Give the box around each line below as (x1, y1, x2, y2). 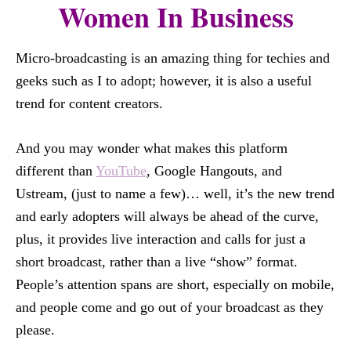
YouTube (96, 163, 147, 179)
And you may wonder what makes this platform (16, 140, 288, 156)
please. (16, 322, 55, 338)
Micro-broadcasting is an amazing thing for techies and (16, 50, 330, 66)
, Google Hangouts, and (147, 163, 282, 179)
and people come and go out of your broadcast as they (16, 299, 324, 315)
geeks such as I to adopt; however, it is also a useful (16, 73, 312, 89)
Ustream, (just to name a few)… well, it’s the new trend (16, 186, 335, 201)
